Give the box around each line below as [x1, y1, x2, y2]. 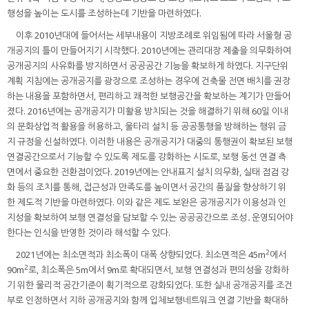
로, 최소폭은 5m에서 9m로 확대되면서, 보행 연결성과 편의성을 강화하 [28, 263, 289, 277]
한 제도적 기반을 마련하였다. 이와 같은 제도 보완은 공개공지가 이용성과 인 [7, 196, 286, 209]
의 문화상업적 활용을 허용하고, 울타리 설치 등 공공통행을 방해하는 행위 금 [7, 120, 286, 133]
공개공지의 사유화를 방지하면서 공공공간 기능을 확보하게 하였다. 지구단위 [7, 59, 288, 72]
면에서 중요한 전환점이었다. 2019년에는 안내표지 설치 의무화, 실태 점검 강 [7, 166, 289, 179]
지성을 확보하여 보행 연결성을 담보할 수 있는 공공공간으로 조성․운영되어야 [7, 211, 293, 224]
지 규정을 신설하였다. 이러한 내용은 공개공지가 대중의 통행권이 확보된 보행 [7, 135, 292, 148]
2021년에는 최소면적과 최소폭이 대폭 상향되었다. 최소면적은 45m [16, 248, 266, 261]
